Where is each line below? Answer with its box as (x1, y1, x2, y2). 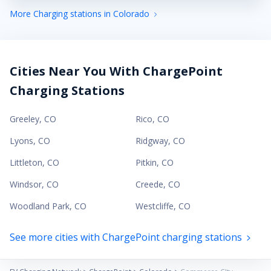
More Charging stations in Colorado (10, 7, 149, 19)
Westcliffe (135, 200, 174, 212)
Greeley (10, 113, 39, 125)
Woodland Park (10, 200, 70, 212)
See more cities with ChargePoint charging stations (10, 230, 242, 244)
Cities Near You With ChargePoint (10, 62, 223, 79)
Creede (135, 178, 163, 190)
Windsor (10, 178, 42, 190)
